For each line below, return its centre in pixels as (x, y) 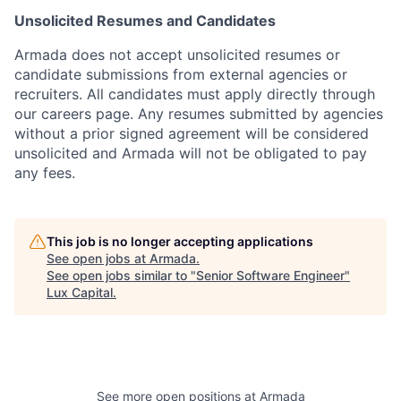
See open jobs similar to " (121, 275)
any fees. (45, 173)
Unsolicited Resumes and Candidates (145, 21)
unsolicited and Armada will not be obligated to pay (191, 153)
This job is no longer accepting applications (180, 241)
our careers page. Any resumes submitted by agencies (199, 114)
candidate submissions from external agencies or (181, 74)
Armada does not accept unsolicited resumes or (177, 55)
